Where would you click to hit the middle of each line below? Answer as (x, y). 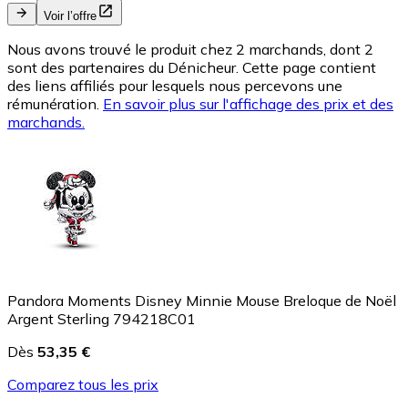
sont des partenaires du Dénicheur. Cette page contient (192, 68)
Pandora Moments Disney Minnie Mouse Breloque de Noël (202, 301)
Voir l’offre (70, 16)
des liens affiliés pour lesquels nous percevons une (175, 86)
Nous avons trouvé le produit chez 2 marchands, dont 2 (190, 50)
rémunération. (53, 104)
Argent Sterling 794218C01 (102, 319)
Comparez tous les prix (83, 385)
